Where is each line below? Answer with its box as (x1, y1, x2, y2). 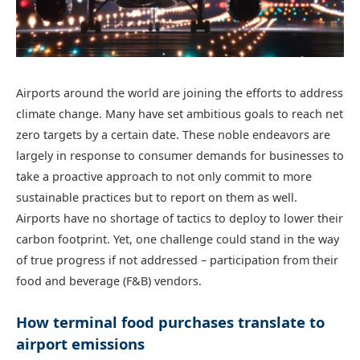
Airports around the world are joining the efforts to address (16, 84, 343, 100)
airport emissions (16, 333, 145, 354)
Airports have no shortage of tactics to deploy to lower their (16, 210, 343, 226)
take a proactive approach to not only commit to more (16, 168, 312, 184)
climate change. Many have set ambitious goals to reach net (16, 105, 343, 121)
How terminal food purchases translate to (16, 312, 325, 333)
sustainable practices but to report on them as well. (16, 189, 297, 205)
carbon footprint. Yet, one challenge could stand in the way (16, 231, 339, 247)
